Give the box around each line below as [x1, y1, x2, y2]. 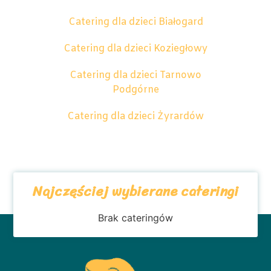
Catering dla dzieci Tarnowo [70, 69, 201, 82]
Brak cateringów [98, 211, 173, 224]
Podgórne [112, 83, 159, 97]
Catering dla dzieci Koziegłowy [64, 42, 207, 56]
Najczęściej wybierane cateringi [33, 178, 238, 204]
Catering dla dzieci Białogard [68, 16, 203, 29]
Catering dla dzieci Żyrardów [67, 110, 204, 123]
